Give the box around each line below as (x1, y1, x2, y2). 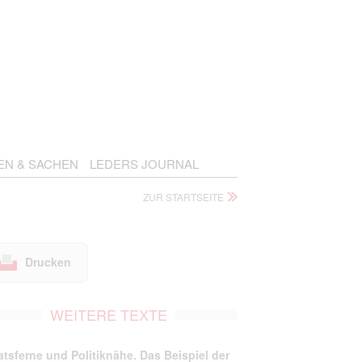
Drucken (25, 254, 72, 270)
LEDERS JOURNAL (90, 155, 199, 172)
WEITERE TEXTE (50, 304, 168, 325)
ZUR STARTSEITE (143, 190, 224, 204)
